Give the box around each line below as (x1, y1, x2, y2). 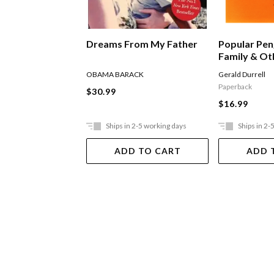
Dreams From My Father (86, 38, 198, 50)
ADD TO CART (114, 146, 181, 157)
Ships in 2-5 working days (106, 121, 187, 131)
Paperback (218, 82, 253, 92)
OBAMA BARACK (86, 70, 144, 80)
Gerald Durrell (218, 70, 266, 80)
